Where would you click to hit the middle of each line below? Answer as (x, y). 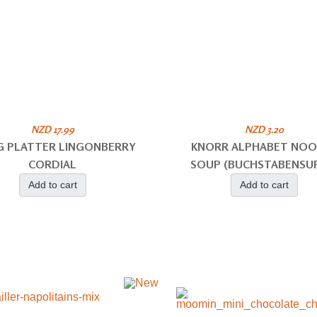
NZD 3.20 (265, 129)
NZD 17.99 (52, 129)
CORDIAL (53, 164)
